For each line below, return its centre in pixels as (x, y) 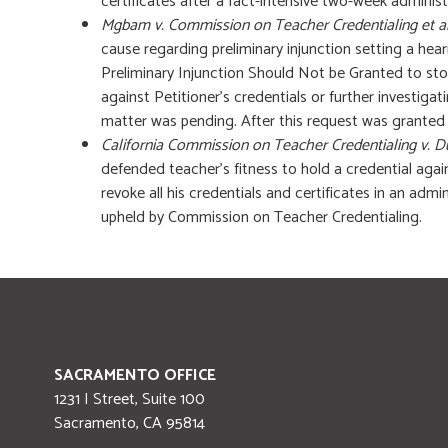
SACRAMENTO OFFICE (135, 375)
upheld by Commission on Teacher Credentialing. (261, 217)
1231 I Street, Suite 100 (129, 399)
